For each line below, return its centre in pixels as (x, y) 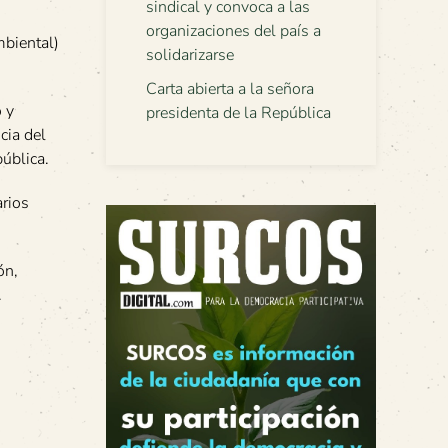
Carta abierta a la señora (230, 89)
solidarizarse (190, 55)
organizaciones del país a (233, 31)
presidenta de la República (238, 113)
